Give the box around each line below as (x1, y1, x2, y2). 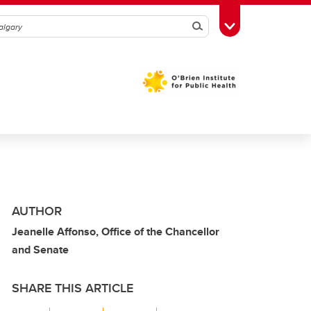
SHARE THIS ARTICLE (12, 279, 133, 297)
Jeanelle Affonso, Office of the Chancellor (12, 224, 219, 239)
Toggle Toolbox (229, 17, 300, 33)
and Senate (12, 242, 69, 258)
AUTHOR (12, 202, 62, 220)
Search (187, 12, 246, 40)
